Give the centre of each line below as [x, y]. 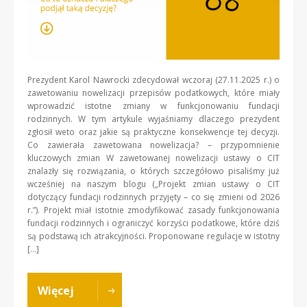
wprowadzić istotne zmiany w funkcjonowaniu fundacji [153, 106]
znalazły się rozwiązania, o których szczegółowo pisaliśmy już [153, 171]
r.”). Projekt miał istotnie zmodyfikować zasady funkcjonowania [153, 210]
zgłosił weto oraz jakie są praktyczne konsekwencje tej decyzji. [153, 132]
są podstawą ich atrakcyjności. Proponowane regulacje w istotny [153, 236]
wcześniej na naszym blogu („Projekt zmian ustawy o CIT [153, 184]
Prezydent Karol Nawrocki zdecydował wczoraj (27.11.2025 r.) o [153, 79]
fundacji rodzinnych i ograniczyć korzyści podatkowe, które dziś [153, 223]
